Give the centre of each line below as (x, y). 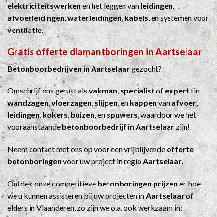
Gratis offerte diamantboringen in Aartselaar (105, 52)
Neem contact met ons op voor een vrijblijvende (87, 149)
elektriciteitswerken (44, 6)
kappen (143, 103)
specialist (137, 91)
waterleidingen (94, 18)
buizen (83, 115)
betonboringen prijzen (138, 184)
